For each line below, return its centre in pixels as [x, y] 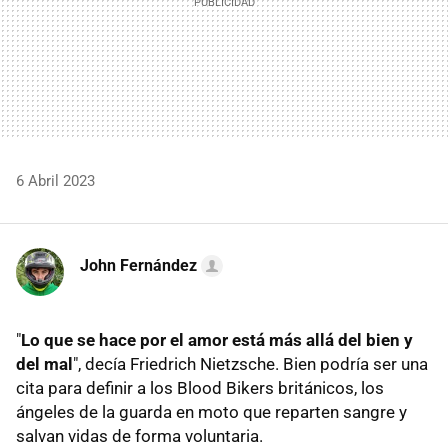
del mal [44, 363]
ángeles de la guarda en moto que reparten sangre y [211, 411]
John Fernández [138, 265]
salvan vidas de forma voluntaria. [139, 435]
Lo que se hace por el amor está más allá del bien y [217, 339]
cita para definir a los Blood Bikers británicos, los [200, 387]
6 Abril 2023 [55, 180]
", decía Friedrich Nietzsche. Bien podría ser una [250, 363]
